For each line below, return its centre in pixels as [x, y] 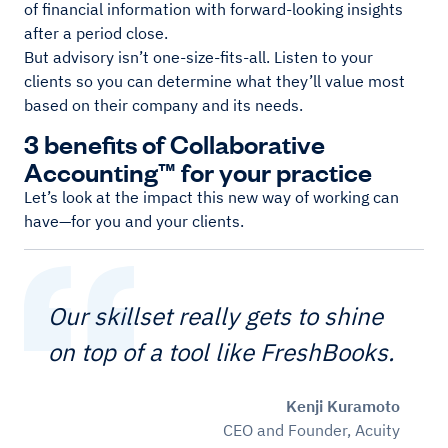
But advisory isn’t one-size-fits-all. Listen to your [198, 56]
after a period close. [96, 32]
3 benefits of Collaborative [174, 142]
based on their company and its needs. [163, 104]
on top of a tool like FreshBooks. [221, 351]
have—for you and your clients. [134, 220]
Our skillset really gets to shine [215, 315]
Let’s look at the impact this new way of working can [211, 196]
